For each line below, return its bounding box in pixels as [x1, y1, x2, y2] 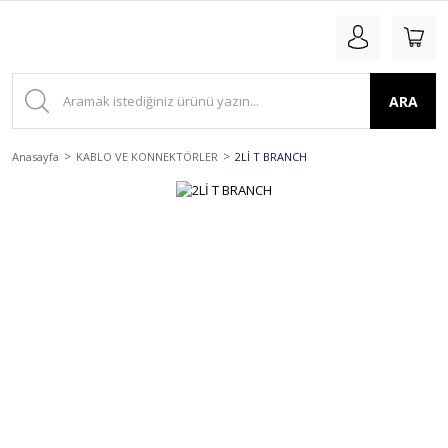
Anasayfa [12, 149, 59, 164]
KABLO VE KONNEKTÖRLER [76, 149, 218, 164]
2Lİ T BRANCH [235, 149, 307, 164]
